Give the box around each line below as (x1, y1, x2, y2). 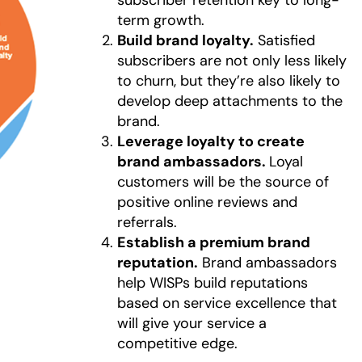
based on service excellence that (116, 293, 337, 313)
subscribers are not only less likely (116, 50, 347, 70)
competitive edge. (116, 333, 242, 353)
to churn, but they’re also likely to (116, 70, 340, 90)
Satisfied (253, 30, 315, 50)
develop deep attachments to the (116, 90, 343, 111)
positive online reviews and (116, 192, 297, 212)
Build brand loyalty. (116, 30, 254, 50)
